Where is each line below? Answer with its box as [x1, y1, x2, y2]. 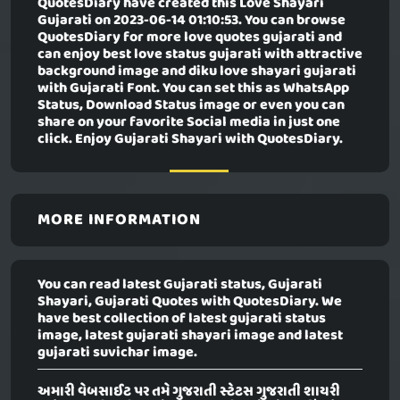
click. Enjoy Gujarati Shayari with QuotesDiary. [37, 128, 343, 152]
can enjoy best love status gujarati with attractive [37, 43, 362, 67]
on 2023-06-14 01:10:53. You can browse [92, 9, 346, 33]
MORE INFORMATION [37, 207, 201, 234]
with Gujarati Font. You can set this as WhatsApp [37, 77, 349, 101]
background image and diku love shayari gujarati [37, 60, 356, 84]
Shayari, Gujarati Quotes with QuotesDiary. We [37, 290, 342, 314]
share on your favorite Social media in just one [37, 111, 340, 135]
